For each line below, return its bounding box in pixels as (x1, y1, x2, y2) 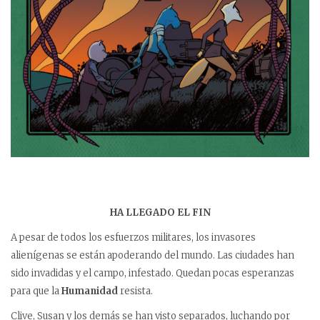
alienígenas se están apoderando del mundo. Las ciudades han (11, 249, 294, 261)
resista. (118, 284, 153, 297)
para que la (11, 284, 61, 297)
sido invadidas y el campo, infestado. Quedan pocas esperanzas (11, 266, 294, 279)
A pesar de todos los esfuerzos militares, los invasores (11, 231, 256, 244)
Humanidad (61, 284, 118, 297)
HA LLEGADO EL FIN (109, 206, 211, 219)
